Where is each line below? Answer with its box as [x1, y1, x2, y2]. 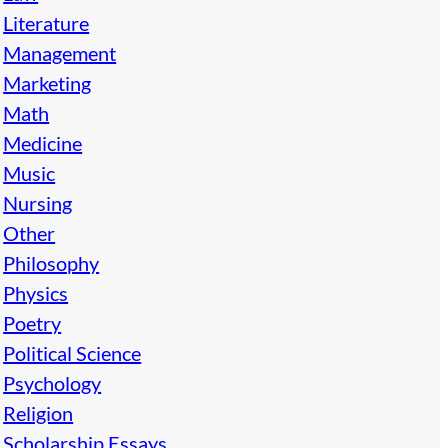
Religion [3, 400, 74, 425]
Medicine [3, 130, 83, 155]
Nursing [3, 190, 73, 215]
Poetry [3, 310, 62, 335]
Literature [3, 10, 90, 35]
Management [3, 40, 117, 65]
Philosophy [3, 250, 100, 275]
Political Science [3, 340, 142, 365]
